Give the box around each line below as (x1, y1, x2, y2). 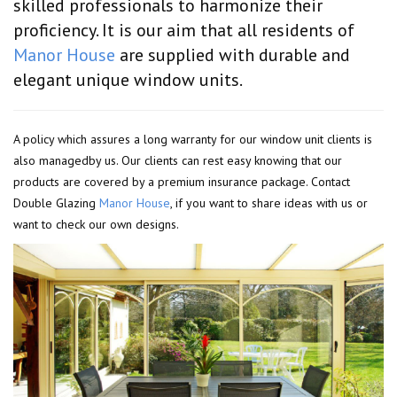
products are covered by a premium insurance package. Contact (13, 173, 350, 190)
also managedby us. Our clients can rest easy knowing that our (13, 152, 342, 168)
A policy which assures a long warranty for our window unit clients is (13, 130, 372, 147)
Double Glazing (13, 194, 99, 211)
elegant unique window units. (13, 67, 243, 91)
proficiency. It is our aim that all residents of (13, 18, 354, 42)
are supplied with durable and (115, 43, 350, 66)
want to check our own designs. (13, 215, 179, 232)
